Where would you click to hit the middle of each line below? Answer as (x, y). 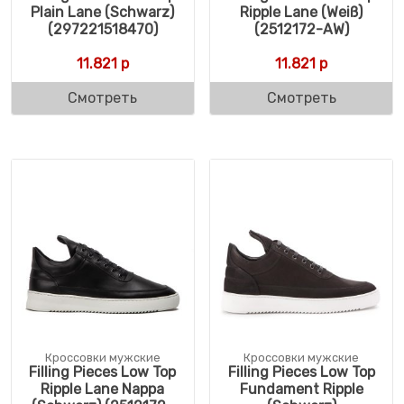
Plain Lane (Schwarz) (103, 13)
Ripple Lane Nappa (103, 390)
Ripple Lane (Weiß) (302, 13)
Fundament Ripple (301, 390)
